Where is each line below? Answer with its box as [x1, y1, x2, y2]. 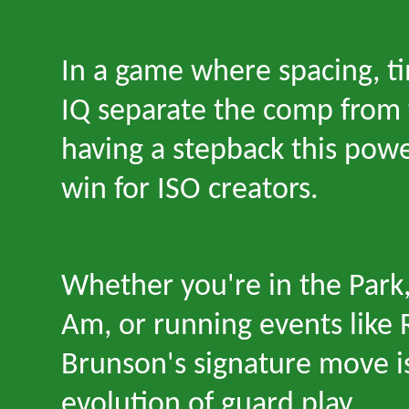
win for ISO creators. [61, 174, 319, 206]
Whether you [61, 271, 227, 303]
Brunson [61, 350, 167, 382]
